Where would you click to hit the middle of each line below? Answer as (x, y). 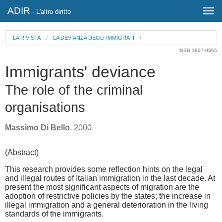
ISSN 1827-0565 (198, 50)
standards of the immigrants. (54, 214)
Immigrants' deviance (80, 72)
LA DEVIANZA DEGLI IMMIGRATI (93, 38)
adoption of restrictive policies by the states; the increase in (108, 196)
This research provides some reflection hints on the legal (104, 169)
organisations (45, 108)
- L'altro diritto (51, 12)
